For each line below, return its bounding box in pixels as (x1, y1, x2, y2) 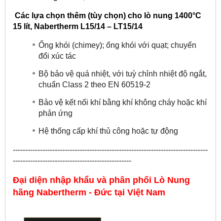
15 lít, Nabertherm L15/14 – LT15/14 (13, 22, 143, 31)
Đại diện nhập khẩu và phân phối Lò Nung (13, 175, 190, 185)
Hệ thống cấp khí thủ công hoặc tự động (38, 126, 178, 135)
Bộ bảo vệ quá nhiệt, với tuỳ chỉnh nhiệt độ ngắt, (38, 69, 207, 78)
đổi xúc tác (38, 51, 76, 60)
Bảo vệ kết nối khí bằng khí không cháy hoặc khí (38, 98, 207, 107)
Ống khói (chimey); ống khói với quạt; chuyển (38, 40, 196, 49)
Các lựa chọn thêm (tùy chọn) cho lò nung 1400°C (13, 11, 201, 20)
